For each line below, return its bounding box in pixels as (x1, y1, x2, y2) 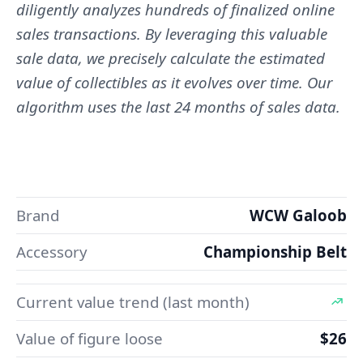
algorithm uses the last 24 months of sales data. (16, 96, 340, 117)
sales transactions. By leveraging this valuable (16, 23, 327, 44)
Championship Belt (203, 241, 347, 262)
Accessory (16, 241, 88, 262)
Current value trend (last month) (16, 291, 250, 312)
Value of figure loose (16, 327, 163, 348)
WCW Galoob (250, 204, 347, 225)
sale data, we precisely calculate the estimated (16, 47, 325, 68)
